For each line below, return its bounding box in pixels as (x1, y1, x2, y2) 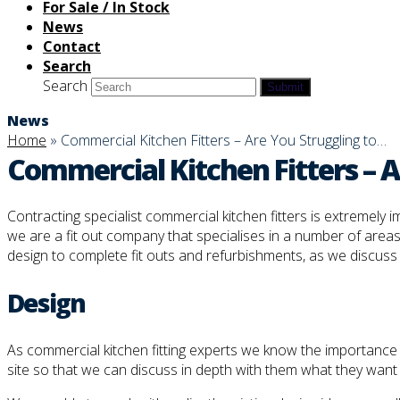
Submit (267, 80, 304, 94)
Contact (43, 37, 101, 56)
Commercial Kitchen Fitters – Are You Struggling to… (61, 130, 387, 150)
